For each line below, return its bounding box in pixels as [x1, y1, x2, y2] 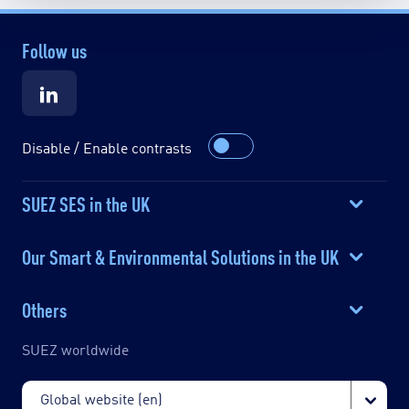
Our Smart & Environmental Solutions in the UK [22, 241, 339, 269]
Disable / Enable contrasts [22, 137, 192, 157]
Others [22, 294, 67, 322]
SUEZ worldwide [22, 339, 129, 359]
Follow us [22, 35, 87, 63]
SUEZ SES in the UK [22, 188, 150, 216]
